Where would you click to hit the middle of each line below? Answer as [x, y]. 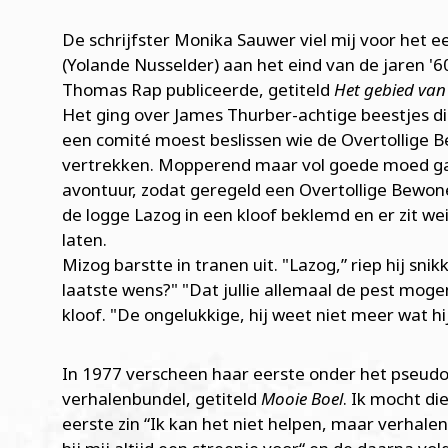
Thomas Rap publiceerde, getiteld [198, 90]
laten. [84, 240]
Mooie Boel [302, 399]
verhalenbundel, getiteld [161, 399]
